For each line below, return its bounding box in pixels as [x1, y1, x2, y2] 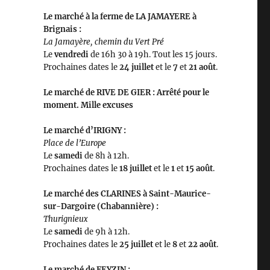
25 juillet [119, 239, 155, 250]
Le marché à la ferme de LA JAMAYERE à [43, 11, 196, 22]
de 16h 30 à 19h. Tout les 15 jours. [90, 49, 217, 60]
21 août [186, 62, 216, 73]
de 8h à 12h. [84, 151, 129, 162]
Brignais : [43, 24, 81, 35]
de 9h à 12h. [84, 227, 130, 237]
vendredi [52, 49, 90, 60]
